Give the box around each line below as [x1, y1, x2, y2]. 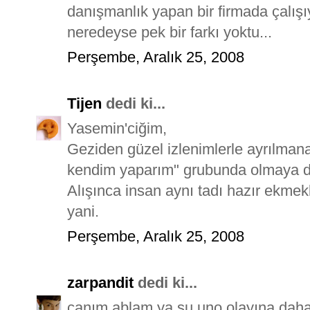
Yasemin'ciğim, [67, 119, 167, 137]
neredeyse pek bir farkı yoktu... [67, 23, 272, 41]
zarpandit [67, 273, 134, 291]
